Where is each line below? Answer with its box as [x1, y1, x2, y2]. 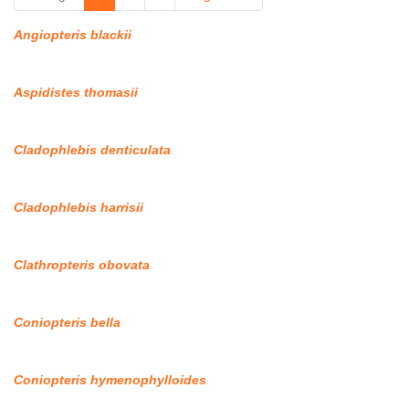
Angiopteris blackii [14, 27, 131, 43]
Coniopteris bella [14, 315, 121, 330]
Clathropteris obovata [14, 257, 150, 273]
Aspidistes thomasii [14, 85, 138, 100]
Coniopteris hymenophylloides [14, 372, 206, 388]
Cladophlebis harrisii [14, 200, 143, 215]
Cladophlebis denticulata [14, 142, 171, 158]
